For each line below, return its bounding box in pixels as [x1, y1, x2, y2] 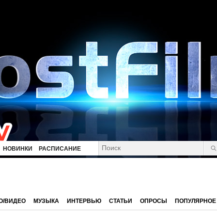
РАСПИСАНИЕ [39, 145, 81, 152]
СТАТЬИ [109, 198, 132, 204]
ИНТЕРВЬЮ [67, 198, 101, 204]
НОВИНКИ [3, 145, 32, 152]
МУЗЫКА [33, 198, 59, 204]
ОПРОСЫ [140, 198, 167, 204]
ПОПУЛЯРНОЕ [175, 198, 216, 204]
